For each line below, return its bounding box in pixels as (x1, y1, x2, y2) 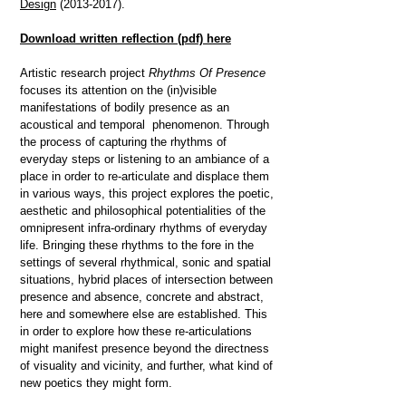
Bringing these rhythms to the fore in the (39, 238, 254, 252)
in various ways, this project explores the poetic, (20, 187, 274, 200)
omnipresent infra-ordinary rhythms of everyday (20, 221, 267, 235)
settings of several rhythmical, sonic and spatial (20, 256, 271, 269)
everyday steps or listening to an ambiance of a (20, 152, 269, 166)
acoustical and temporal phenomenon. (20, 118, 223, 131)
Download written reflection (20, 32, 174, 45)
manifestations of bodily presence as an (20, 101, 229, 114)
